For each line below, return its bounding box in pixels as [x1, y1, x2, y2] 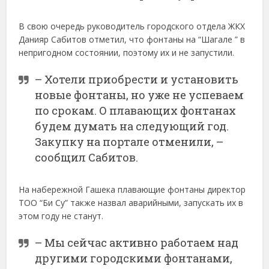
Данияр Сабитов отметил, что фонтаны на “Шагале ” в [19, 33, 246, 45]
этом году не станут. [19, 210, 104, 222]
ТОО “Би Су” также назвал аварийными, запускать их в [19, 196, 244, 208]
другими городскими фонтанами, [35, 250, 233, 265]
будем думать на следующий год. [35, 118, 229, 133]
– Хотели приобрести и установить [35, 71, 239, 86]
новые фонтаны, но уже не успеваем [35, 87, 244, 102]
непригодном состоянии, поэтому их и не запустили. [19, 46, 235, 58]
